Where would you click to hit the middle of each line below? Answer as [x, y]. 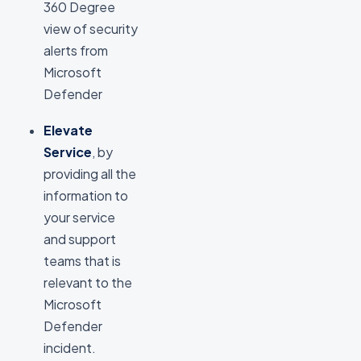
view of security [91, 29]
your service [79, 217]
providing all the [90, 174]
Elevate [68, 130]
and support [80, 239]
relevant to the [88, 282]
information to [86, 195]
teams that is [82, 261]
